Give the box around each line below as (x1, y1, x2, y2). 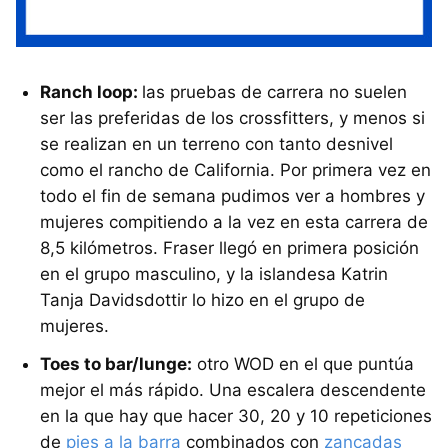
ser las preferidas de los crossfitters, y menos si (40, 107, 425, 128)
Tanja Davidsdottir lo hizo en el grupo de (40, 289, 365, 310)
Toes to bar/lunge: (40, 353, 192, 374)
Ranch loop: (40, 81, 142, 102)
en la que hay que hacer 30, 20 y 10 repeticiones (40, 405, 432, 426)
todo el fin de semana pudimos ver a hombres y (40, 185, 425, 206)
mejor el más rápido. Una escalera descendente (40, 379, 426, 400)
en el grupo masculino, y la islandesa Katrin (40, 263, 388, 284)
